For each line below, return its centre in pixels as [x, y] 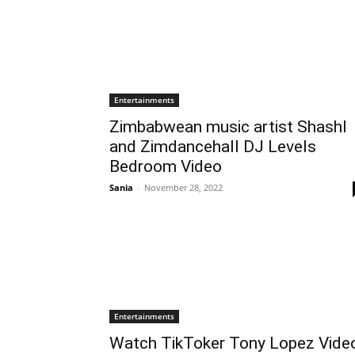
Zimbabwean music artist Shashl [228, 127]
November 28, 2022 [183, 187]
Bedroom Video [166, 166]
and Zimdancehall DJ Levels [213, 147]
